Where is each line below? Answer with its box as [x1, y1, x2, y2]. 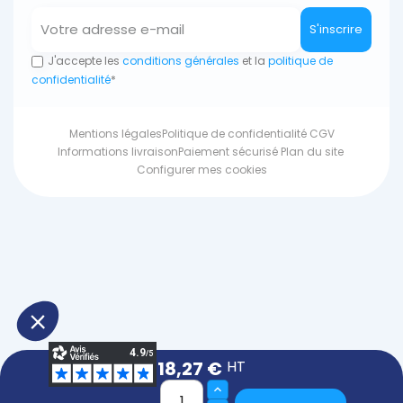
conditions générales [120, 53, 239, 69]
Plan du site [280, 144, 344, 160]
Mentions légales [68, 126, 162, 142]
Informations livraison [57, 144, 178, 160]
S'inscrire [309, 21, 363, 39]
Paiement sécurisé [177, 144, 278, 160]
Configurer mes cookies [136, 162, 267, 178]
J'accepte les [48, 53, 120, 69]
